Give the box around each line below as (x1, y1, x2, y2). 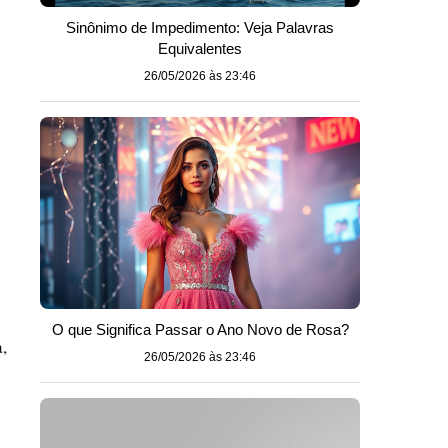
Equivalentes (158, 40, 242, 57)
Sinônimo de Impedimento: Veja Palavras (66, 19, 334, 36)
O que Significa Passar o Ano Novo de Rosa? (51, 321, 349, 338)
